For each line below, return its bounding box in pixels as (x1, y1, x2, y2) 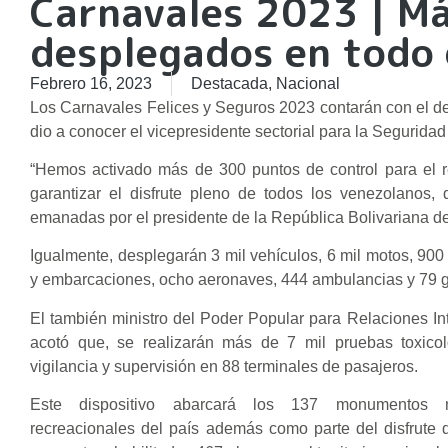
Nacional (276, 74, 340, 92)
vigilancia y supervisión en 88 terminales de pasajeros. (30, 357, 418, 375)
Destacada (191, 74, 268, 92)
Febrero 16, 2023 (30, 74, 152, 92)
